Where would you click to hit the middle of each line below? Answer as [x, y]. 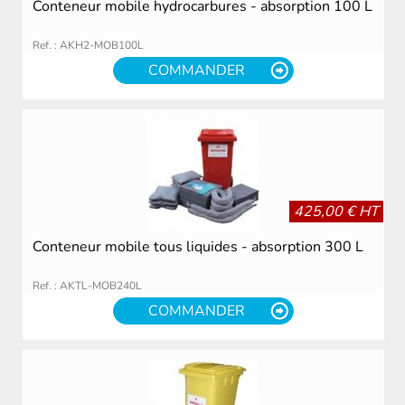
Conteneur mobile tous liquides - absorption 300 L [198, 246]
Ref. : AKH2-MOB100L [88, 45]
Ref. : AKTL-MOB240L [87, 285]
